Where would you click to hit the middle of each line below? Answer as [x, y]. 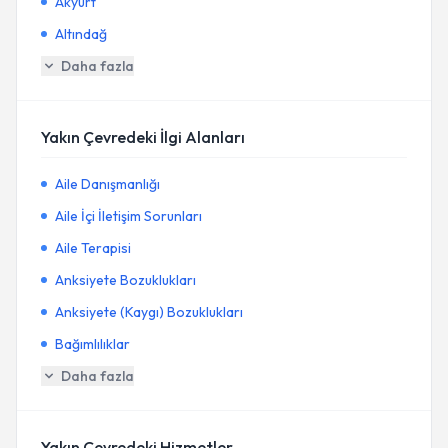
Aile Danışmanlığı [107, 184]
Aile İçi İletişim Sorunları [128, 216]
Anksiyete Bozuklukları [125, 280]
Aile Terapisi [93, 248]
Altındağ [81, 34]
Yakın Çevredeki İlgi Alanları [143, 137]
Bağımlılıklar [92, 344]
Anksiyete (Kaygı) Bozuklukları [149, 312]
